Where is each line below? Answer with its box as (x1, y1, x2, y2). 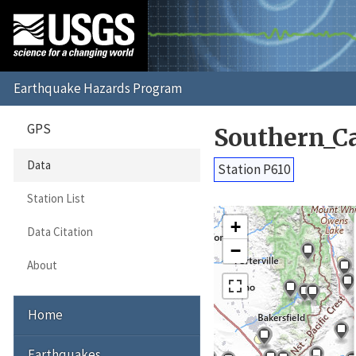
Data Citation (26, 224, 93, 240)
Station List (26, 191, 85, 207)
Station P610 (217, 160, 290, 178)
